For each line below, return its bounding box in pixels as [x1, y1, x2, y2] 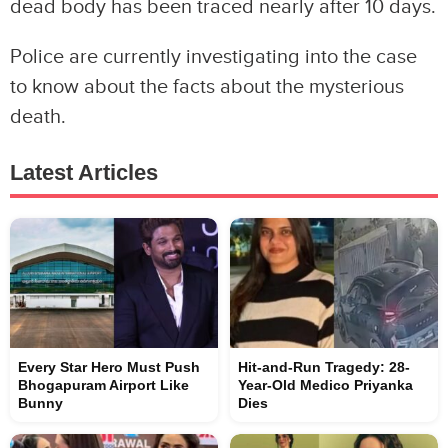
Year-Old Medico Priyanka [238, 377, 413, 393]
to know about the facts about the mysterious [10, 75, 404, 99]
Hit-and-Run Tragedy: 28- [238, 359, 410, 375]
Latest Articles [10, 160, 158, 185]
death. [10, 105, 66, 129]
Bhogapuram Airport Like [18, 377, 189, 393]
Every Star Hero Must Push [18, 359, 200, 375]
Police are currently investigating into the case [10, 45, 417, 69]
